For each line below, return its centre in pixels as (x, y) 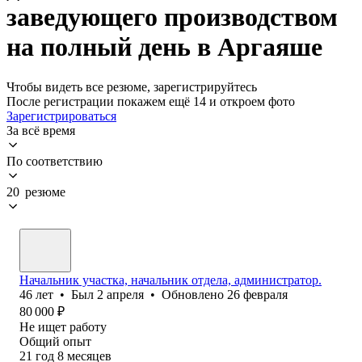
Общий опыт (55, 341)
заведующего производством (172, 17)
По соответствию (55, 161)
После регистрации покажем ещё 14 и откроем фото (151, 101)
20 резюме (36, 192)
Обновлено (194, 294)
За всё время (41, 130)
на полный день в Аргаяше (164, 47)
